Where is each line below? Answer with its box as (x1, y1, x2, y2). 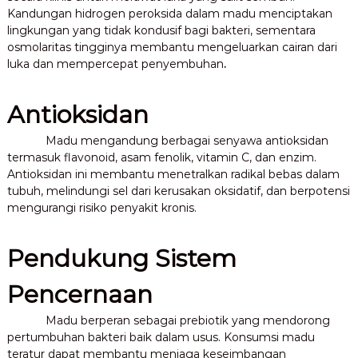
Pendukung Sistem (6, 243, 237, 273)
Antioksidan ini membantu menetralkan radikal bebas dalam (6, 166, 340, 181)
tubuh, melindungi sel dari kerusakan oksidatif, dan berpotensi (6, 183, 350, 198)
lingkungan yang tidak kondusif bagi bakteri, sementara (6, 22, 316, 38)
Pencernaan (6, 279, 153, 309)
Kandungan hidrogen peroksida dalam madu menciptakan (6, 6, 332, 21)
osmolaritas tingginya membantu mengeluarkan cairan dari (6, 39, 337, 54)
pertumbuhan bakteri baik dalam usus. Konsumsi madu (6, 329, 315, 344)
